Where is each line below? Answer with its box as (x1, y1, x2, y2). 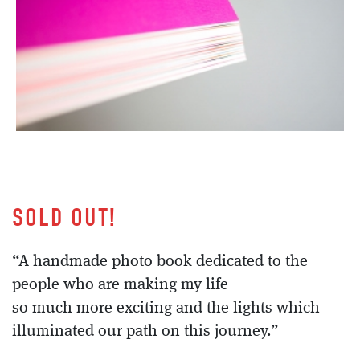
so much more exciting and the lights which (12, 300, 320, 317)
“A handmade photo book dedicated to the (12, 253, 308, 270)
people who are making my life (12, 276, 228, 293)
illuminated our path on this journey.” (12, 323, 279, 340)
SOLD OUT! (12, 202, 117, 232)
